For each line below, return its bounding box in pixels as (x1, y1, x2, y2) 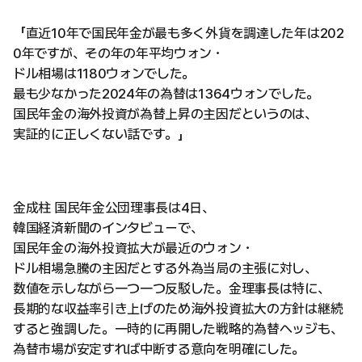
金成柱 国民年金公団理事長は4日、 (13, 199, 215, 216)
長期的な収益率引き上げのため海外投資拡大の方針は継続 (13, 300, 343, 317)
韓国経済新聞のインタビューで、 (13, 219, 204, 236)
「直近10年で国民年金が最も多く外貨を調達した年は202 (13, 24, 344, 41)
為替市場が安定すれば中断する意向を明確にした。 (13, 340, 305, 357)
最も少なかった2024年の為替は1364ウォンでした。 (13, 85, 319, 102)
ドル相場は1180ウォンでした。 (13, 65, 196, 82)
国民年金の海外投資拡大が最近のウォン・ (13, 239, 255, 256)
